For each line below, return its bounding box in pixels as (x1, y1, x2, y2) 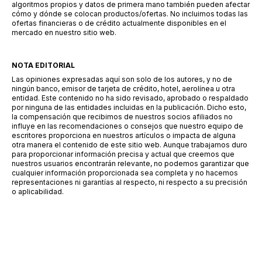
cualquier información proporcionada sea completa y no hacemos (12, 168, 238, 177)
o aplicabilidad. (12, 187, 64, 196)
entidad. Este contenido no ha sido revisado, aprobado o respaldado (12, 94, 249, 102)
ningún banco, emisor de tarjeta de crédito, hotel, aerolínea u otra (12, 84, 235, 93)
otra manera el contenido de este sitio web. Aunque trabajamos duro (12, 140, 247, 149)
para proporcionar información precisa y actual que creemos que (12, 150, 235, 158)
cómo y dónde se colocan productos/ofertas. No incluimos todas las (12, 9, 248, 18)
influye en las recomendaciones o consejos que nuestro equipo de (12, 122, 243, 130)
